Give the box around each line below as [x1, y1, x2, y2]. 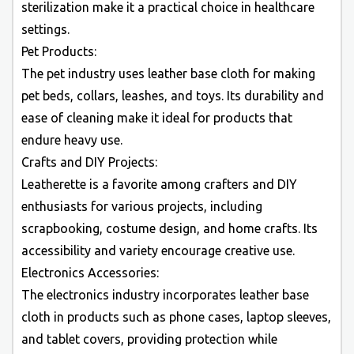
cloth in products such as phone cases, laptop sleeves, [21, 310, 331, 324]
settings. [21, 22, 70, 36]
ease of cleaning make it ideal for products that [21, 111, 292, 125]
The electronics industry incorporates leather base [21, 288, 309, 302]
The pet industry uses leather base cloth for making [21, 66, 315, 81]
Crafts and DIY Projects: [21, 155, 157, 169]
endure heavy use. [21, 133, 122, 147]
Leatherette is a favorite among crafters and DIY [21, 177, 297, 191]
